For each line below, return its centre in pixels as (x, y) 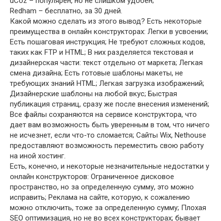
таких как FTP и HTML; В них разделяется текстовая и (102, 52)
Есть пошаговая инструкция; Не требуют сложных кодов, (108, 42)
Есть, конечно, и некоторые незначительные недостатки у (110, 166)
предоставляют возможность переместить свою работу (107, 146)
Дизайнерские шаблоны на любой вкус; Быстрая (93, 94)
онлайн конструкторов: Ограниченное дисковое (92, 177)
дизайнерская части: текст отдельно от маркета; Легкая (106, 63)
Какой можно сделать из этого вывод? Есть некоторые (106, 21)
